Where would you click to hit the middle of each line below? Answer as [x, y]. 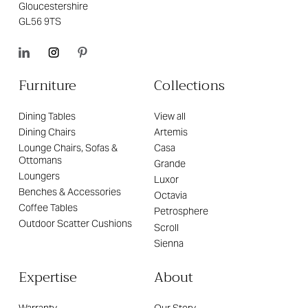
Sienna [169, 243]
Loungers [40, 176]
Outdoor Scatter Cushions [76, 224]
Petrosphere [181, 211]
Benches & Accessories [70, 192]
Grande [170, 164]
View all [170, 116]
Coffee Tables [48, 208]
